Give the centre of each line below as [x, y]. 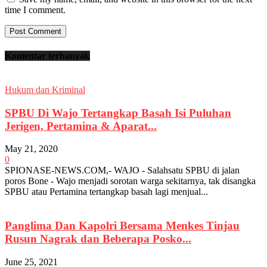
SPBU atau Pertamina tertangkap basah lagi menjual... [106, 192]
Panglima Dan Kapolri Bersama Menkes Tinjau [122, 226]
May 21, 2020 [31, 149]
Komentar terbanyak [47, 55]
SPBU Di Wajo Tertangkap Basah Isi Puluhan [118, 113]
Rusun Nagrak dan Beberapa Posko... [98, 239]
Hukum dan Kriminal [45, 89]
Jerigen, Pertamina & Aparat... [81, 126]
